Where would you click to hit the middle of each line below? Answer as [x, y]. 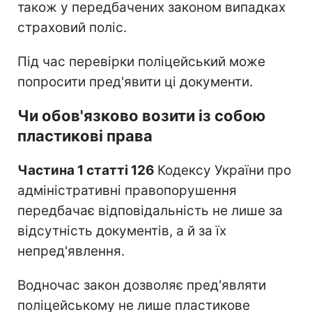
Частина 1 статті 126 [87, 170]
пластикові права [85, 135]
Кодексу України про [224, 170]
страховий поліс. [72, 27]
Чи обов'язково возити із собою [141, 115]
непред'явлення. [71, 251]
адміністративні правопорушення [127, 190]
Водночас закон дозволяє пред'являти [142, 285]
